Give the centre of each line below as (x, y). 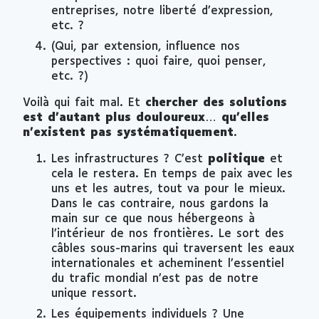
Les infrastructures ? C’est (130, 159)
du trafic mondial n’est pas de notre (155, 278)
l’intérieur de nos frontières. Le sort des (168, 234)
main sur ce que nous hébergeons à (153, 219)
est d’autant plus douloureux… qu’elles (146, 117)
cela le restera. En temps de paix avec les (172, 174)
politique (236, 159)
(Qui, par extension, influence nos (146, 46)
